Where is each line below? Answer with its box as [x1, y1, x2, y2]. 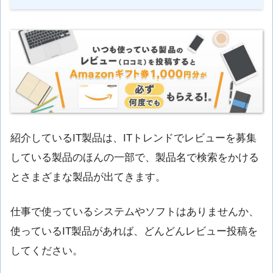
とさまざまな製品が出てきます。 [10, 171, 166, 183]
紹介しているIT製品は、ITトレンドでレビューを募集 [10, 132, 257, 144]
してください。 [10, 244, 83, 257]
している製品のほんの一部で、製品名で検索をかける [10, 151, 259, 163]
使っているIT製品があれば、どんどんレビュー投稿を [10, 225, 258, 237]
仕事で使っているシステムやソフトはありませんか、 [10, 205, 259, 218]
